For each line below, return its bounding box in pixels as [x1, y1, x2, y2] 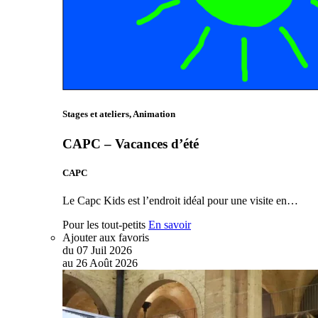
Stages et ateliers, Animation [62, 109, 175, 120]
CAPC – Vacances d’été [62, 136, 199, 151]
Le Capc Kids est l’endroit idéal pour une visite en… [62, 194, 298, 207]
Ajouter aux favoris [62, 231, 149, 243]
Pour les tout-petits [62, 218, 146, 231]
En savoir [148, 218, 191, 231]
